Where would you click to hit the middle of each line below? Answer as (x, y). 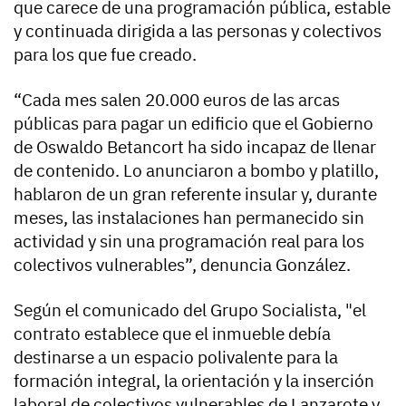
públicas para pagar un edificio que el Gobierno (193, 123)
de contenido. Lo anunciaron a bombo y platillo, (196, 170)
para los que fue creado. (105, 54)
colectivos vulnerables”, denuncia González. (182, 264)
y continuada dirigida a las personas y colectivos (198, 30)
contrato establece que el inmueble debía (172, 333)
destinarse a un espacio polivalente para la (176, 357)
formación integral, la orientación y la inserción (194, 380)
